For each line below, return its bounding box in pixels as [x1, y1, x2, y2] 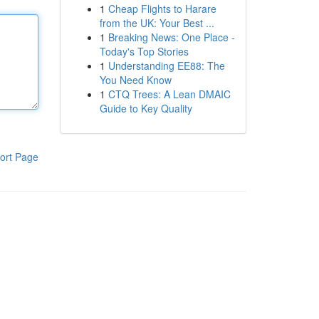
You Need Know [99, 73, 172, 87]
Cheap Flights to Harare [108, 1, 216, 16]
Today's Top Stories [99, 44, 189, 58]
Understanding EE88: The [108, 58, 225, 73]
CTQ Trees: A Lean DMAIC [108, 87, 231, 101]
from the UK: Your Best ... [99, 16, 214, 30]
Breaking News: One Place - [108, 30, 235, 44]
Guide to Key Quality [99, 101, 192, 115]
